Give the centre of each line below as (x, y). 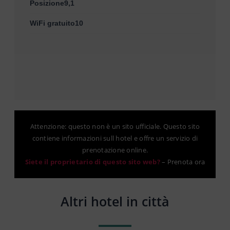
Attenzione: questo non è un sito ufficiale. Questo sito (115, 126)
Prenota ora (186, 161)
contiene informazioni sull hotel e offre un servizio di (115, 138)
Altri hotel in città (115, 201)
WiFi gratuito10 (56, 23)
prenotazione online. (115, 150)
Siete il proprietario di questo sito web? (92, 161)
